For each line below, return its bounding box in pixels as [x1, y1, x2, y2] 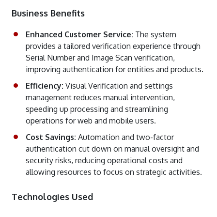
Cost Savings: [26, 132, 78, 142]
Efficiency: [26, 81, 65, 91]
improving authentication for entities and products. [26, 64, 203, 74]
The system [133, 30, 176, 39]
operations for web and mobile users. [26, 116, 156, 125]
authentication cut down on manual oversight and [26, 144, 199, 154]
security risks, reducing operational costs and [26, 155, 183, 165]
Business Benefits [12, 8, 85, 18]
